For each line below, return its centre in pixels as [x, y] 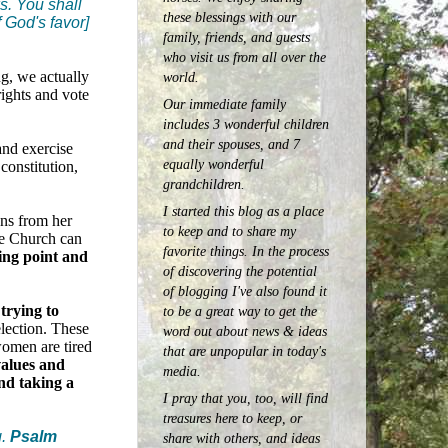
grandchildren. [204, 183]
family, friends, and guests [236, 36]
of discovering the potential [240, 270]
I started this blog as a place [243, 210]
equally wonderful [213, 163]
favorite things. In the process [246, 250]
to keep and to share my [229, 230]
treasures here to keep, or [232, 418]
